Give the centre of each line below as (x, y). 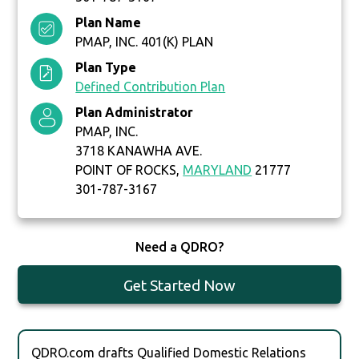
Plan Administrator (135, 113)
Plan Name (109, 23)
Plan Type (106, 68)
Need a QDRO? (179, 247)
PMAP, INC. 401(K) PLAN (145, 42)
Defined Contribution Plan (151, 87)
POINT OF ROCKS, (129, 170)
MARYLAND (218, 170)
